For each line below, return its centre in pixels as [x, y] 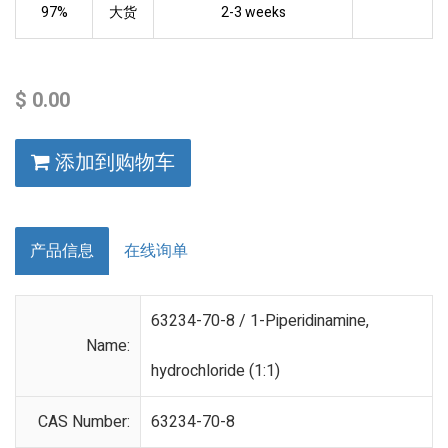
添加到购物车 [112, 162]
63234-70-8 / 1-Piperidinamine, [260, 321]
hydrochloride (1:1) [215, 371]
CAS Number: [84, 422]
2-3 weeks [253, 12]
